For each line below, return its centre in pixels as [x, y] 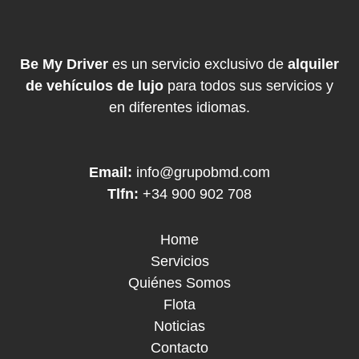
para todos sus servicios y [248, 85]
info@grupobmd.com [203, 173]
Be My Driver [66, 64]
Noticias [179, 327]
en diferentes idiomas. [179, 107]
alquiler [313, 64]
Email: [113, 173]
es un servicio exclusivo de [200, 64]
